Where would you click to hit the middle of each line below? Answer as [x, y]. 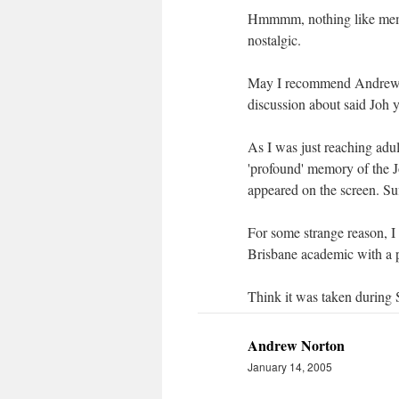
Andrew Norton [296, 345]
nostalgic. [274, 40]
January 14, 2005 [290, 366]
